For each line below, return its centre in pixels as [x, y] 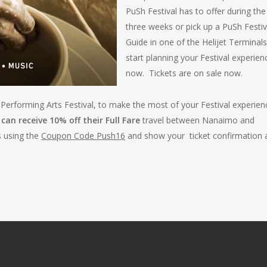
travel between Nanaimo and [197, 120]
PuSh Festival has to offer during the [196, 11]
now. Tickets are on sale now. [184, 73]
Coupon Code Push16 [83, 136]
